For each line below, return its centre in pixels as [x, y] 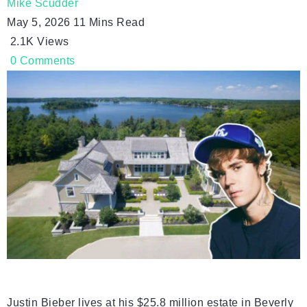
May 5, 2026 [40, 22]
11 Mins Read [109, 22]
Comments [47, 61]
